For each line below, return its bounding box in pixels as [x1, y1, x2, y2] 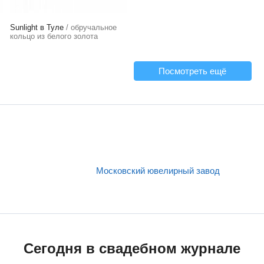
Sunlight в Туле [10, 23, 64, 32]
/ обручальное [64, 23, 117, 32]
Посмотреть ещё [159, 66, 226, 76]
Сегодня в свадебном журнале [24, 240, 240, 256]
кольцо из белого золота [10, 32, 98, 41]
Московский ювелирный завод [96, 166, 220, 176]
